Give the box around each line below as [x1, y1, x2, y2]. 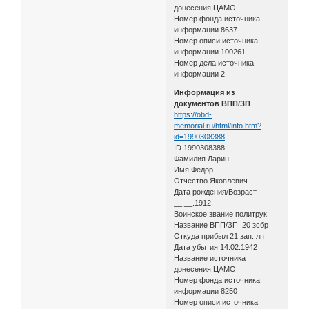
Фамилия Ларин [174, 154, 230, 163]
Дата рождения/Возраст [174, 187, 257, 196]
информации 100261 [174, 47, 246, 56]
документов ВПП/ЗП [174, 99, 251, 108]
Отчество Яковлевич [174, 176, 248, 185]
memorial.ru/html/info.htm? [174, 121, 262, 130]
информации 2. [174, 69, 228, 78]
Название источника [174, 253, 246, 262]
